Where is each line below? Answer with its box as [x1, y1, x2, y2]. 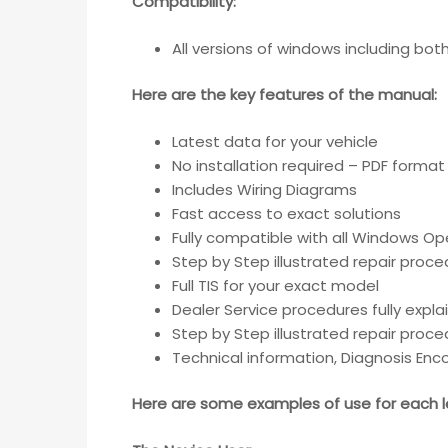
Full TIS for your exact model [172, 274, 379, 296]
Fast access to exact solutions [172, 202, 401, 224]
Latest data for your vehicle [172, 130, 378, 152]
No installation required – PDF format [172, 154, 445, 176]
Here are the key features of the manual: [132, 84, 437, 106]
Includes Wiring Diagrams [172, 178, 357, 200]
